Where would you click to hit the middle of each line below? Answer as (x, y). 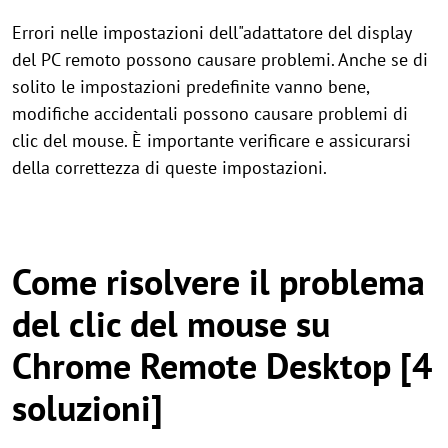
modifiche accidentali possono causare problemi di (210, 113)
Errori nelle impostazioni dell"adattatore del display (211, 32)
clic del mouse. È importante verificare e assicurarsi (211, 140)
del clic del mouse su (171, 323)
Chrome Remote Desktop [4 (222, 365)
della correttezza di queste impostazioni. (169, 167)
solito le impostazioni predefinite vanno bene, (190, 86)
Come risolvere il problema (218, 281)
